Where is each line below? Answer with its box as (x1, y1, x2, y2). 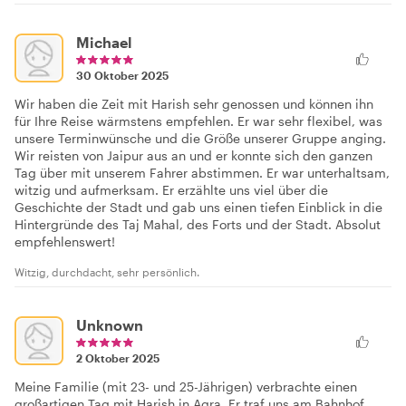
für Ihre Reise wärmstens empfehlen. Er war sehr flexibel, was (14, 112, 382, 129)
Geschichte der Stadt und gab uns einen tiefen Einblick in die (14, 198, 382, 215)
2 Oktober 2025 (76, 351, 159, 364)
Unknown (76, 315, 143, 333)
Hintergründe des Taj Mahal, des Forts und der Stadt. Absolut (14, 216, 381, 232)
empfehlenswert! (14, 233, 115, 249)
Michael (76, 33, 131, 51)
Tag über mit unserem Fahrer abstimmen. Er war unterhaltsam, (14, 164, 390, 180)
